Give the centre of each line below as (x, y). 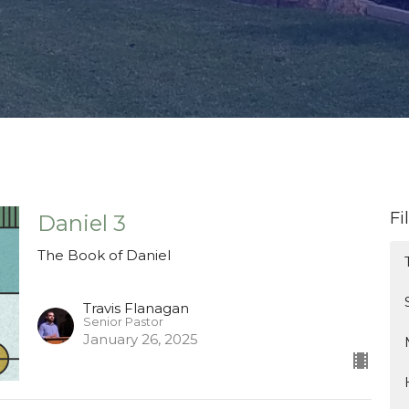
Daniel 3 (81, 223)
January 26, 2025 (140, 340)
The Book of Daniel (104, 255)
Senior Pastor (123, 322)
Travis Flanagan (136, 309)
